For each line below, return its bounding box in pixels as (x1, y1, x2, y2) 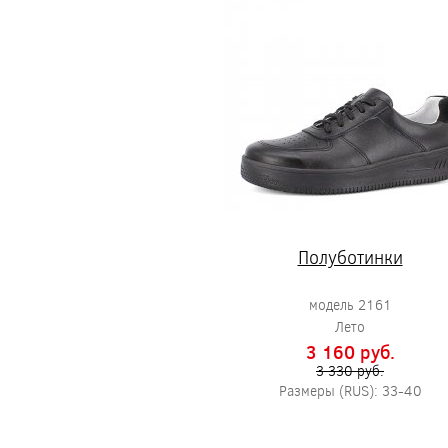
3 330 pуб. (316, 361, 384, 380)
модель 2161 (308, 295, 392, 314)
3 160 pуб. (305, 340, 395, 364)
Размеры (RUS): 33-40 (278, 381, 422, 400)
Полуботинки (297, 245, 403, 269)
